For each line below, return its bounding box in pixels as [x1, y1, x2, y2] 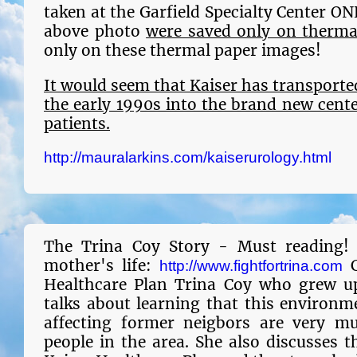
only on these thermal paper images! [44, 41, 321, 60]
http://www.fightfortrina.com [159, 257, 343, 274]
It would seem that [44, 76, 186, 95]
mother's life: [44, 255, 159, 275]
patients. [44, 114, 110, 133]
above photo [44, 22, 147, 41]
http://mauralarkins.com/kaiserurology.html [44, 149, 331, 166]
